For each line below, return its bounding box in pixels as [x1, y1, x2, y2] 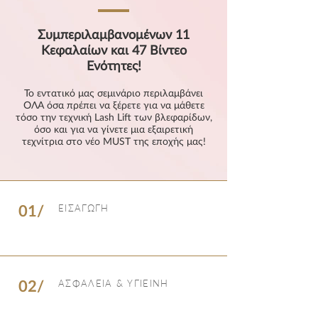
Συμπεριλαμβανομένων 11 [38, 26, 190, 42]
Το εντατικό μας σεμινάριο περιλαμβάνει [24, 87, 203, 99]
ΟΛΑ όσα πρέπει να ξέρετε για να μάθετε [23, 99, 204, 111]
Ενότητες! [86, 57, 141, 73]
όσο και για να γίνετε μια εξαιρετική [34, 123, 193, 135]
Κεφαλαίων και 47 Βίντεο [40, 42, 187, 57]
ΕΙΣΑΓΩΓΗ [58, 202, 109, 214]
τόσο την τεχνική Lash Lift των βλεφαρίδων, [15, 111, 212, 123]
